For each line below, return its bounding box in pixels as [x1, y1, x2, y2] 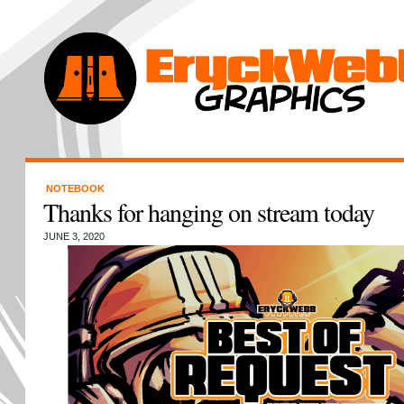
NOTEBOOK [45, 183, 105, 194]
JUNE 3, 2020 [42, 231, 105, 242]
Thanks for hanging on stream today [42, 195, 374, 229]
